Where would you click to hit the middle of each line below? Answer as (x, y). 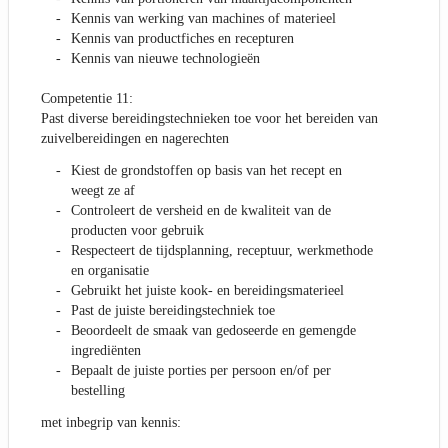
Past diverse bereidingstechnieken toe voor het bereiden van (209, 119)
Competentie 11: (87, 99)
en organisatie (110, 271)
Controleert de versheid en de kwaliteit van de (201, 211)
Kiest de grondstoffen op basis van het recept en (206, 171)
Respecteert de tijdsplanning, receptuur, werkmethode (222, 251)
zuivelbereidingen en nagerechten (135, 139)
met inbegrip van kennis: (111, 423)
